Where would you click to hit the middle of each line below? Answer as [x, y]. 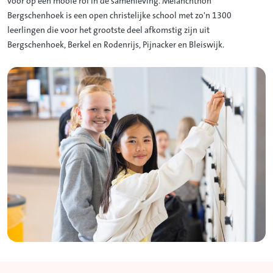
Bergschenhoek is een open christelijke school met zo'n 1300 [119, 16]
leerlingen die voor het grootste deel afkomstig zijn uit [108, 30]
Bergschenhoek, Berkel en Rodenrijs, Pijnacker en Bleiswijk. [117, 45]
